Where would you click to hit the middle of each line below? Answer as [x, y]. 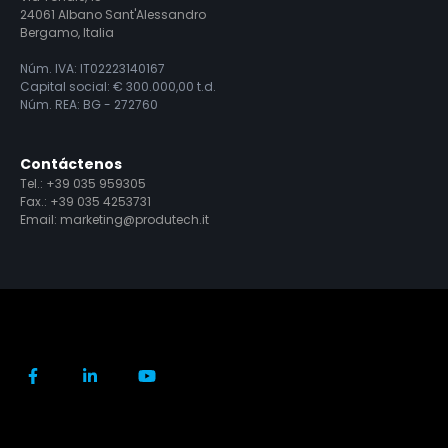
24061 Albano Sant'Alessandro [113, 14]
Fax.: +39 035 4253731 [85, 201]
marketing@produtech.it [134, 219]
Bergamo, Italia [67, 32]
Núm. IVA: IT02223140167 [92, 68]
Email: [40, 219]
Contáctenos [71, 163]
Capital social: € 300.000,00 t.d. [118, 86]
